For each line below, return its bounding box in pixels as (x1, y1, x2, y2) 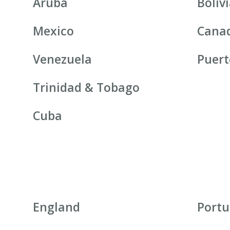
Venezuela (33, 51, 92, 68)
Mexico (33, 23, 74, 40)
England (33, 199, 81, 216)
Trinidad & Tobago (33, 79, 140, 96)
